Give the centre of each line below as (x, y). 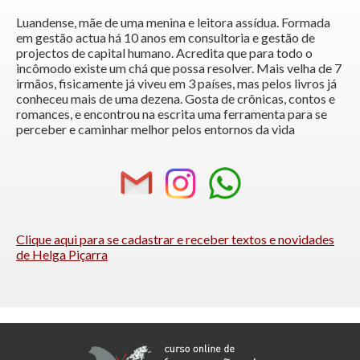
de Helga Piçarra (62, 255)
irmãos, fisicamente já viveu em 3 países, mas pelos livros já (176, 84)
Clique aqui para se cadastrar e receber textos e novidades (175, 239)
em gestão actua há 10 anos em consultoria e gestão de (166, 38)
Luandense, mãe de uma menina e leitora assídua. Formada (173, 22)
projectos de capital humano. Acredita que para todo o (164, 53)
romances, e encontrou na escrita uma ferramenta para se (172, 114)
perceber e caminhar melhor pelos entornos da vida (155, 129)
